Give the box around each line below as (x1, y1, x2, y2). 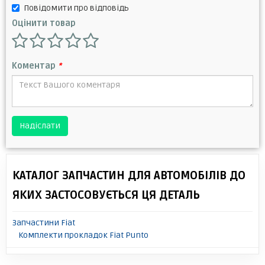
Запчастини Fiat (12, 217, 75, 228)
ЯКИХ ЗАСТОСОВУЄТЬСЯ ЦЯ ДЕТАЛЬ (12, 188, 200, 202)
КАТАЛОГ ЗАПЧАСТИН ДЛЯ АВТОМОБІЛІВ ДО (12, 168, 245, 183)
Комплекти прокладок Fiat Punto (18, 230, 148, 240)
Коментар (12, 60, 58, 71)
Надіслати (20, 120, 60, 131)
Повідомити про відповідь (24, 2, 129, 13)
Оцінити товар (12, 18, 76, 28)
